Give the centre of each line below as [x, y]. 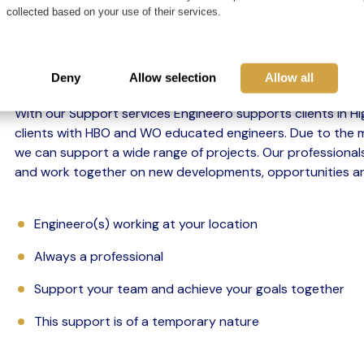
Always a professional [98, 256]
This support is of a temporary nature [146, 321]
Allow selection [172, 77]
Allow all [289, 77]
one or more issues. [82, 60]
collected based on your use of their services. [114, 11]
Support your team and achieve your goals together [189, 289]
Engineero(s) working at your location [145, 224]
